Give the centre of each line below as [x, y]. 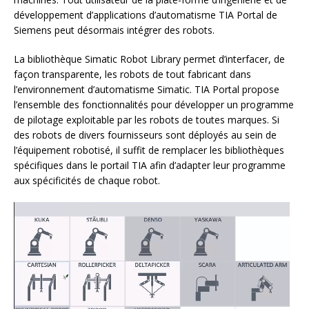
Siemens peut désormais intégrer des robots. [114, 30]
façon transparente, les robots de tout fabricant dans [132, 74]
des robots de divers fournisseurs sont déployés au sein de [145, 135]
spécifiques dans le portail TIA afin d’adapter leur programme [150, 166]
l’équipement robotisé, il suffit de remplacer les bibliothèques [149, 150]
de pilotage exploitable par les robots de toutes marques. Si [147, 120]
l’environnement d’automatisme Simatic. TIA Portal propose [147, 90]
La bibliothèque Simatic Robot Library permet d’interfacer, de [149, 59]
